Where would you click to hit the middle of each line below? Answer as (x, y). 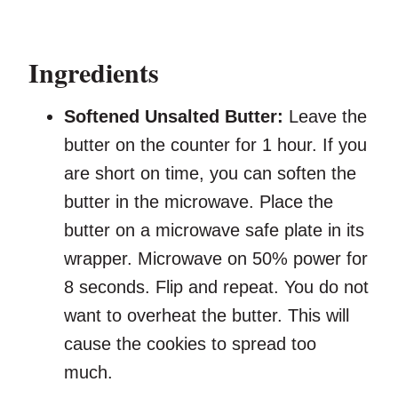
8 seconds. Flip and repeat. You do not (216, 287)
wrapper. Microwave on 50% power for (216, 259)
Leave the (325, 117)
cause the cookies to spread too (190, 344)
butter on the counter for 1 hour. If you (215, 145)
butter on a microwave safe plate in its (214, 231)
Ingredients (94, 72)
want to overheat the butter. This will (207, 316)
